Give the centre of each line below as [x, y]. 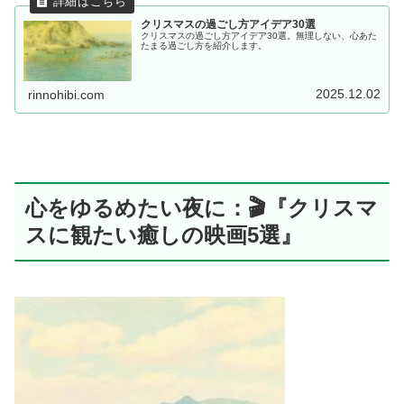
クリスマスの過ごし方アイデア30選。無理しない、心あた [259, 35]
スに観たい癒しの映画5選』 [164, 235]
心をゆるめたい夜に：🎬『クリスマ [202, 208]
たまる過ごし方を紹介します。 [204, 45]
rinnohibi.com [67, 94]
